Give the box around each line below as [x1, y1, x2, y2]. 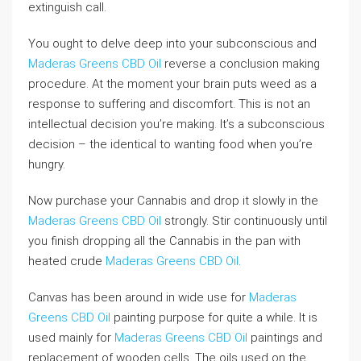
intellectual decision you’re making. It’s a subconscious [28, 117, 325, 131]
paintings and [247, 330, 322, 345]
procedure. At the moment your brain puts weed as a [28, 77, 317, 91]
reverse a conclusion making [161, 56, 320, 71]
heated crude [28, 254, 106, 268]
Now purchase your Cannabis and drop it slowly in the [28, 193, 318, 208]
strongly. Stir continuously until [161, 214, 327, 228]
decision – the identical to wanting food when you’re [28, 137, 313, 151]
